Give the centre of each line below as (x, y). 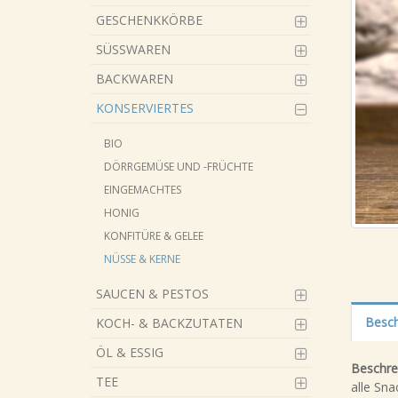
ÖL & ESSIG (130, 352)
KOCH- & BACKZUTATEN (169, 323)
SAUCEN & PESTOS (152, 294)
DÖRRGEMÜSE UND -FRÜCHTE (179, 167)
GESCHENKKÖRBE (149, 20)
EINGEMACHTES (143, 190)
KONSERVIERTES (145, 108)
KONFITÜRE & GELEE (154, 236)
